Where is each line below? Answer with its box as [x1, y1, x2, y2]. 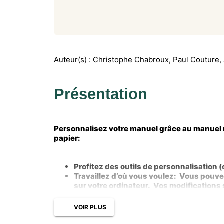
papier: [54, 133, 80, 143]
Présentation [54, 85, 147, 103]
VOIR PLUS [74, 203, 106, 211]
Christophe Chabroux [93, 54, 169, 64]
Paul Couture [173, 54, 219, 64]
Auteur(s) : [54, 54, 91, 64]
